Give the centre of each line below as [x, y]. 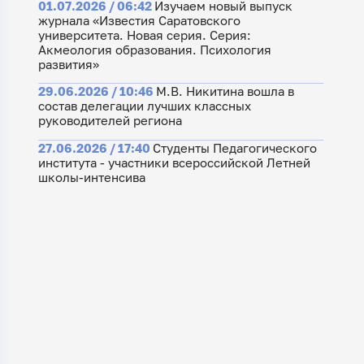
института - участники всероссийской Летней [174, 162]
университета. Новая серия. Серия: [144, 35]
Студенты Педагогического [234, 147]
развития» [68, 65]
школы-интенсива [91, 177]
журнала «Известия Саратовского [139, 21]
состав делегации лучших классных [144, 106]
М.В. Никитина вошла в [225, 91]
